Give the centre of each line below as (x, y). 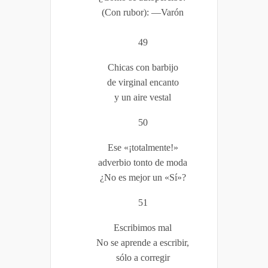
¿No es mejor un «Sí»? (143, 177)
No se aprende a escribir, (143, 242)
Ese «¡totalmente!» (143, 147)
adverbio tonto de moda (143, 162)
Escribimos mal (143, 227)
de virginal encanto (143, 82)
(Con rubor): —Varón (143, 12)
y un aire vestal (143, 97)
